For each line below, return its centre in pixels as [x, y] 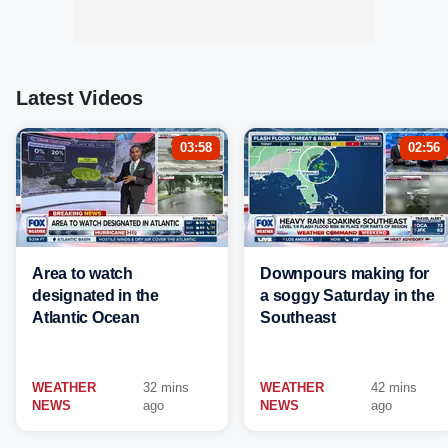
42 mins [394, 387]
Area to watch [82, 273]
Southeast [298, 317]
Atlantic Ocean [86, 317]
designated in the [95, 295]
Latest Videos [79, 98]
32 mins [166, 387]
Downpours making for [344, 273]
